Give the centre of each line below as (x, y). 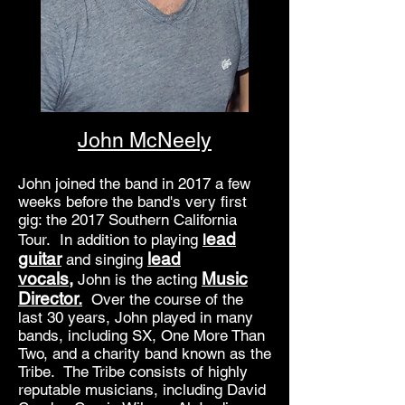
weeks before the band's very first (132, 202)
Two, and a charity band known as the (145, 353)
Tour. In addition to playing (110, 240)
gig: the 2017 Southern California (127, 220)
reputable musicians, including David (142, 390)
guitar (40, 259)
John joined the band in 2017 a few (134, 184)
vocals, (46, 278)
